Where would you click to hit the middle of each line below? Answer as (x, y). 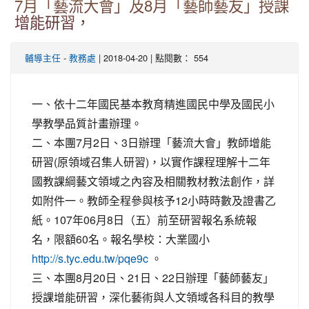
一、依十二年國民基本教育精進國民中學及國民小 (153, 103)
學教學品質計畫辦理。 (87, 123)
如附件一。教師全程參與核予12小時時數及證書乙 (154, 200)
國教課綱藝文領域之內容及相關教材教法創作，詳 (153, 181)
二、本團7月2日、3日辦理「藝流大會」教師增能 (151, 142)
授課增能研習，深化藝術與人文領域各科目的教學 (153, 297)
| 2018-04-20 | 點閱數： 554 (152, 57)
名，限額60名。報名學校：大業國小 (121, 239)
